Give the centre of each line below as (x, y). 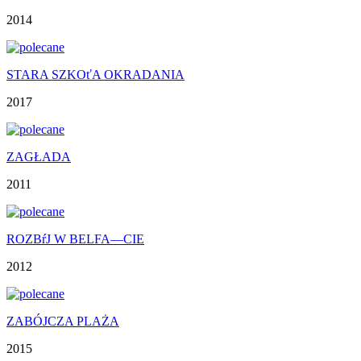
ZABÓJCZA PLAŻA (63, 321)
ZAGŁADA (39, 156)
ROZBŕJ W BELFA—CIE (75, 239)
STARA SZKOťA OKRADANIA (95, 74)
